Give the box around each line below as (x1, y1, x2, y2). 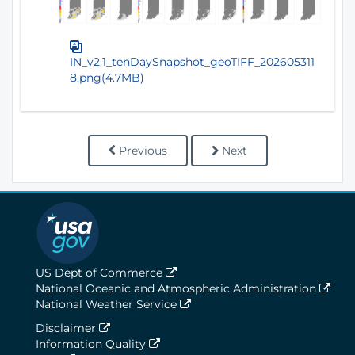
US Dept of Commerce (36, 265, 166, 280)
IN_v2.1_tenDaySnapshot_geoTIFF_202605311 (70, 54, 315, 69)
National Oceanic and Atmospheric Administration (36, 281, 319, 296)
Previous (118, 143, 167, 158)
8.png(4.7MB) (70, 70, 144, 85)
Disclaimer (36, 320, 99, 335)
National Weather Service (36, 296, 180, 311)
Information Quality (36, 336, 149, 351)
